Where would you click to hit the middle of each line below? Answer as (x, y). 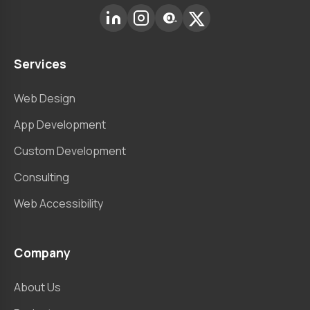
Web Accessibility (58, 203)
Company (42, 253)
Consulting (42, 177)
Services (40, 64)
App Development (60, 125)
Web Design (45, 99)
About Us (37, 288)
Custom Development (70, 151)
